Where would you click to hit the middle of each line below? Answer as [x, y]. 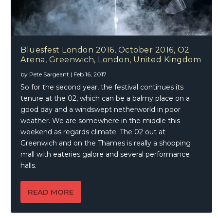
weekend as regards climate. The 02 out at [93, 132]
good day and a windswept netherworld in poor [101, 109]
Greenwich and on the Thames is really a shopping [106, 143]
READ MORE [51, 192]
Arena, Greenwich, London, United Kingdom [111, 59]
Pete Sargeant [49, 74]
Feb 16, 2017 [90, 74]
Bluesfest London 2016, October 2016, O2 [105, 50]
